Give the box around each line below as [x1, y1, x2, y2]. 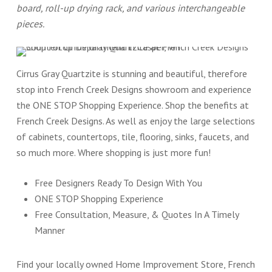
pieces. [16, 18, 44, 30]
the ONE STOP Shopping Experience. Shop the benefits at [16, 99, 249, 112]
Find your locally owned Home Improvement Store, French [16, 258, 255, 271]
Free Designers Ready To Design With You [34, 177, 202, 189]
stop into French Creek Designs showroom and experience [16, 83, 251, 96]
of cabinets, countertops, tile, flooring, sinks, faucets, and [16, 131, 249, 143]
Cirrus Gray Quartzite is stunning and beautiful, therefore [16, 67, 247, 80]
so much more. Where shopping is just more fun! [16, 146, 211, 159]
